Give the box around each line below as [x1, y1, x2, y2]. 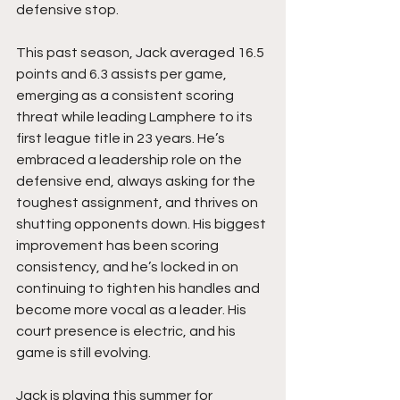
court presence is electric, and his [16, 323, 238, 338]
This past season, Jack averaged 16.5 [16, 45, 267, 60]
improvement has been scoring [16, 237, 221, 253]
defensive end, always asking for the [16, 173, 258, 188]
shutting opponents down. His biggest [16, 216, 269, 231]
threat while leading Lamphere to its [16, 109, 255, 124]
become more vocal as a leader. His [16, 302, 249, 317]
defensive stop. [16, 2, 119, 17]
